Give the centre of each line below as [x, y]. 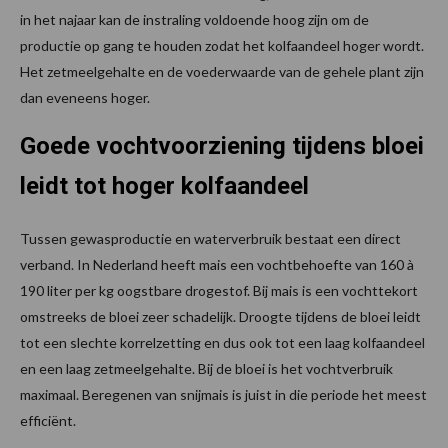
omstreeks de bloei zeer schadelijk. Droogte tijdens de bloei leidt [220, 317]
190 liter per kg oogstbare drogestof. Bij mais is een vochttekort [219, 291]
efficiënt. [48, 421]
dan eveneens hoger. [85, 98]
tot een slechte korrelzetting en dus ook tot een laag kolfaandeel [222, 343]
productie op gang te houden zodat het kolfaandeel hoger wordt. [222, 46]
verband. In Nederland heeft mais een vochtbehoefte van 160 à [217, 265]
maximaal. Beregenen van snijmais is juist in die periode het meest [223, 395]
